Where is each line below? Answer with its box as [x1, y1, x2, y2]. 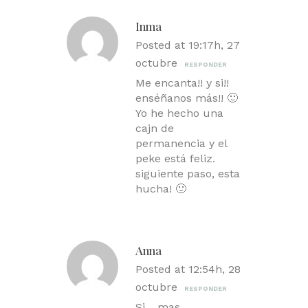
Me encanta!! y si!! [135, 76, 229, 90]
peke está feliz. [135, 152, 215, 166]
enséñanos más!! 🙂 [135, 91, 238, 105]
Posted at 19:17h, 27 [135, 38, 240, 52]
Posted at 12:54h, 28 [135, 263, 241, 276]
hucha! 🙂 [135, 182, 186, 196]
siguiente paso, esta [135, 167, 240, 181]
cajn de [135, 122, 174, 135]
